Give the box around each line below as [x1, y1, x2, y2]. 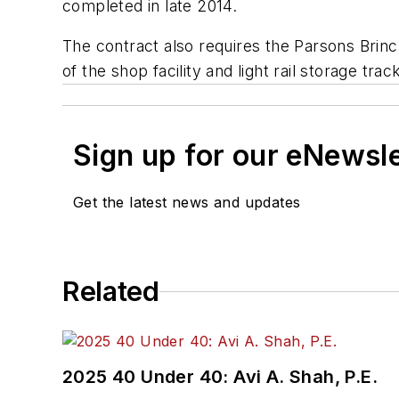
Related [62, 275, 159, 308]
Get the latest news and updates [73, 193, 301, 212]
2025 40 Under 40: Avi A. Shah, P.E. [62, 366, 378, 388]
